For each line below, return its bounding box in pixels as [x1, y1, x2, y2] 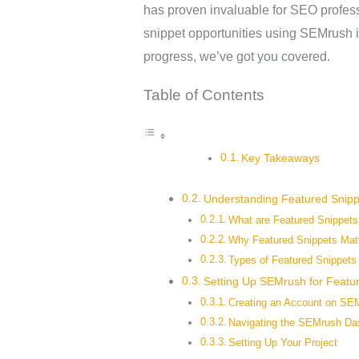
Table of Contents [143, 86, 264, 103]
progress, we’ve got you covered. [143, 49, 330, 63]
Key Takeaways [241, 151, 321, 164]
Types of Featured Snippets [228, 253, 357, 266]
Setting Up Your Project [228, 336, 338, 349]
